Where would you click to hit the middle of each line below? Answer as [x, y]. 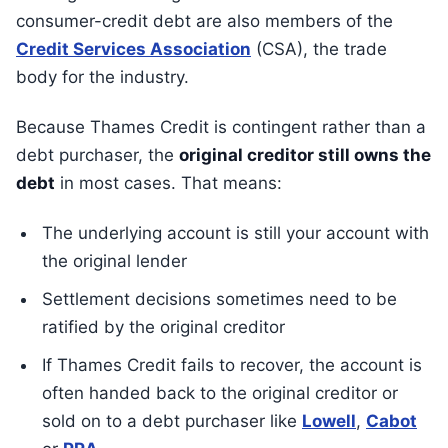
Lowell [329, 421]
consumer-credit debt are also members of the [204, 21]
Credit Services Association [133, 49]
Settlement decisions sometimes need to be [219, 299]
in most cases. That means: [168, 183]
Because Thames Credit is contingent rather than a [221, 127]
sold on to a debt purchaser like [172, 421]
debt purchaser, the [97, 155]
